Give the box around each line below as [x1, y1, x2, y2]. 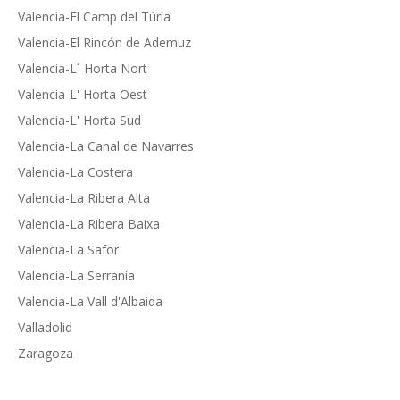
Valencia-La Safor [18, 240, 119, 258]
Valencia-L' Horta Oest [18, 85, 147, 103]
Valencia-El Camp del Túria [18, 7, 171, 25]
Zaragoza [18, 344, 73, 362]
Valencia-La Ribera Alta [18, 188, 150, 206]
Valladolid [18, 318, 72, 336]
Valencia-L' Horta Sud [18, 111, 141, 129]
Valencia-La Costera [18, 162, 133, 180]
